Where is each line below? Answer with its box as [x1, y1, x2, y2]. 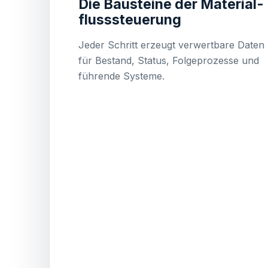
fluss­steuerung [78, 11, 181, 28]
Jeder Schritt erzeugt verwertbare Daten [78, 38, 264, 51]
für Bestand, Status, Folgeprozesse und [78, 54, 259, 66]
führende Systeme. [78, 69, 165, 82]
